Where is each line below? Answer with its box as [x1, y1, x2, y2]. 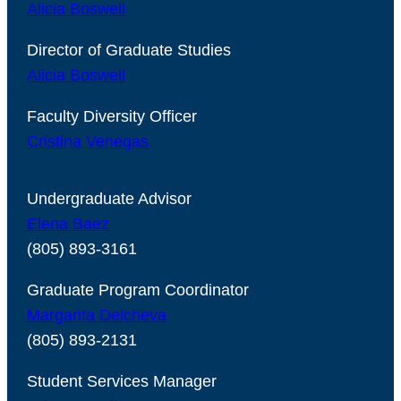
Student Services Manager [27, 371, 218, 390]
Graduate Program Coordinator [27, 280, 250, 299]
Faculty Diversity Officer [27, 107, 198, 125]
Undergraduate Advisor [27, 189, 192, 208]
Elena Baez [27, 214, 110, 233]
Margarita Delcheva [27, 305, 167, 324]
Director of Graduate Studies [27, 40, 232, 59]
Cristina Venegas [27, 132, 149, 150]
